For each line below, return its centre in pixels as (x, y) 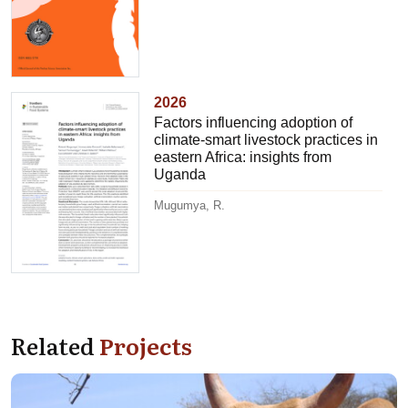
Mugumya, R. (190, 205)
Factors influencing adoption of (254, 122)
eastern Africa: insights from (243, 157)
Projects (146, 345)
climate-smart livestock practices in (266, 139)
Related (55, 345)
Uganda (180, 174)
